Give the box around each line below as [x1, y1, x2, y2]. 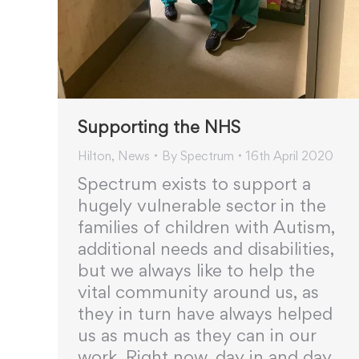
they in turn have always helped [78, 302, 333, 324]
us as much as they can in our [78, 324, 316, 345]
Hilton [78, 147, 111, 163]
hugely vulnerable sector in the [78, 194, 326, 216]
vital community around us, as [78, 280, 319, 302]
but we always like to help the [78, 259, 315, 280]
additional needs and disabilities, [78, 237, 334, 259]
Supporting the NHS [78, 115, 240, 137]
